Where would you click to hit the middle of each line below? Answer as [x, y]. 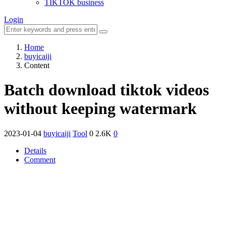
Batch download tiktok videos [106, 90]
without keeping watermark [100, 109]
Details [35, 150]
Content [37, 65]
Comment [40, 159]
